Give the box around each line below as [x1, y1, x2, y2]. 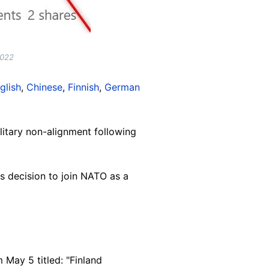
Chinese [26, 80, 62, 93]
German [104, 80, 140, 93]
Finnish [68, 80, 99, 93]
